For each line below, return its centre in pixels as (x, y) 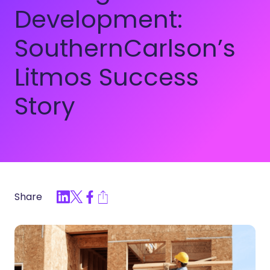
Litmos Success (107, 77)
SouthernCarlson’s (125, 48)
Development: (99, 19)
